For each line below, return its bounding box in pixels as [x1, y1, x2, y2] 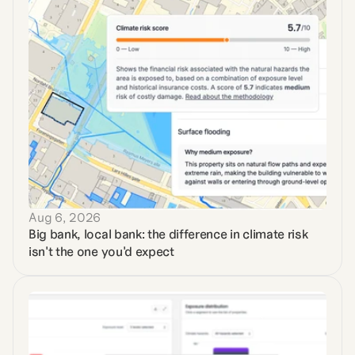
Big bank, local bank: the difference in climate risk [29, 226, 308, 242]
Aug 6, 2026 [29, 209, 101, 225]
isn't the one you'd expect [29, 243, 174, 259]
